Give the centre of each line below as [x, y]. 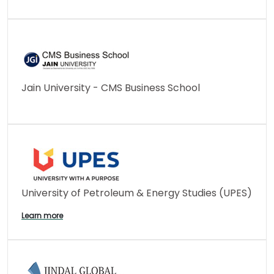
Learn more [42, 216]
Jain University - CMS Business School [111, 88]
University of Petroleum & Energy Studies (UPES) [137, 193]
